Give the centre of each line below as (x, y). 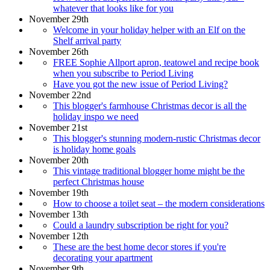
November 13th (59, 214)
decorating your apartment (103, 257)
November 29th (59, 19)
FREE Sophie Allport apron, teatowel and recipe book (156, 62)
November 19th (59, 192)
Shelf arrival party (87, 40)
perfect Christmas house (99, 181)
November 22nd (60, 95)
